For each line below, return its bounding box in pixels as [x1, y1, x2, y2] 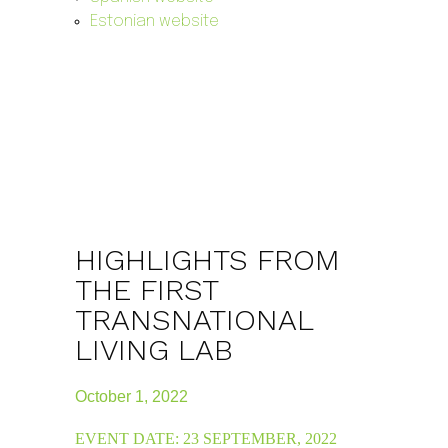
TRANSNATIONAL [74, 301, 313, 337]
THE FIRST [74, 271, 218, 307]
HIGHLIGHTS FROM [74, 241, 340, 277]
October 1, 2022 [74, 387, 188, 405]
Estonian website [90, 13, 219, 30]
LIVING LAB [74, 331, 233, 367]
